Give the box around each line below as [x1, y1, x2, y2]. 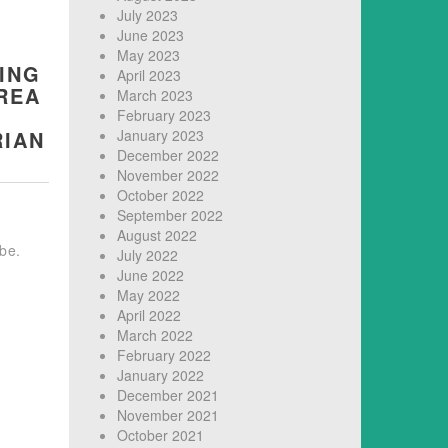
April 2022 [116, 305, 181, 326]
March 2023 [116, 85, 193, 106]
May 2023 [116, 45, 180, 66]
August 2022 [116, 225, 197, 246]
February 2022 [116, 345, 211, 366]
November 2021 [116, 405, 219, 426]
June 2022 [116, 265, 184, 286]
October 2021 [116, 425, 204, 446]
